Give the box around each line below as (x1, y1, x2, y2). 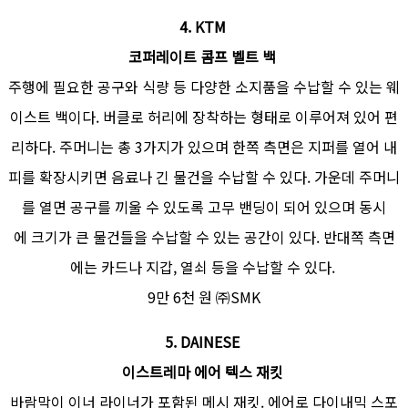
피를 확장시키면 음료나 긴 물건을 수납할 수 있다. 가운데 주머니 (8, 165, 400, 188)
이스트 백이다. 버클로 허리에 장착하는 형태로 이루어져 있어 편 (10, 105, 398, 127)
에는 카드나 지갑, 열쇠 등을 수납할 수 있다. (69, 255, 339, 278)
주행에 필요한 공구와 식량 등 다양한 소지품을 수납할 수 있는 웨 (8, 75, 400, 97)
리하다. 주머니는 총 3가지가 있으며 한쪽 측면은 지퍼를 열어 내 (11, 135, 397, 158)
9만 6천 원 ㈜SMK (148, 285, 260, 308)
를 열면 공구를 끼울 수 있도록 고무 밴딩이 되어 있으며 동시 (22, 195, 386, 218)
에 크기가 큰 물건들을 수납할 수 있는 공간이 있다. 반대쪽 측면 (13, 225, 395, 248)
